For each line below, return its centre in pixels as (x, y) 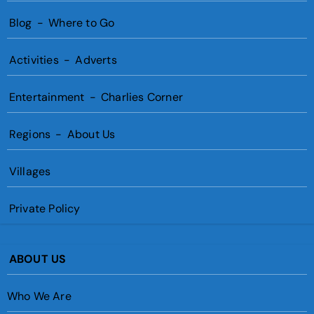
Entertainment (48, 97)
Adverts (96, 60)
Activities (35, 60)
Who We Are (39, 296)
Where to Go (82, 22)
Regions (31, 134)
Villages (30, 171)
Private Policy (45, 208)
